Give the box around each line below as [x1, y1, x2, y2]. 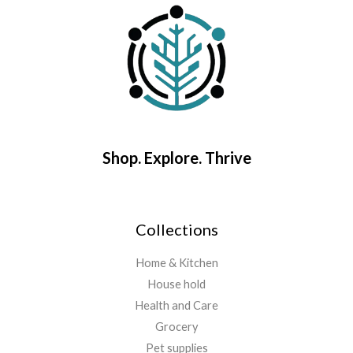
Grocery [155, 319, 198, 333]
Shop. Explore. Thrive [102, 147, 251, 167]
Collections [135, 219, 218, 239]
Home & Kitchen [135, 255, 218, 269]
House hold [147, 277, 206, 291]
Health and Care [135, 298, 218, 312]
